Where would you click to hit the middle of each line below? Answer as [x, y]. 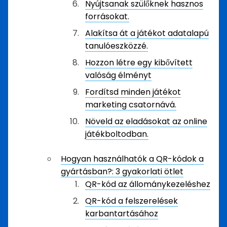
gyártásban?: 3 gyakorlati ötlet [122, 172]
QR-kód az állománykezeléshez [148, 184]
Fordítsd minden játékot [133, 92]
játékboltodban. [117, 134]
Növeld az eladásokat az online [146, 121]
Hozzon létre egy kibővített [139, 63]
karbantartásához [122, 214]
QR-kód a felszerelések [131, 201]
